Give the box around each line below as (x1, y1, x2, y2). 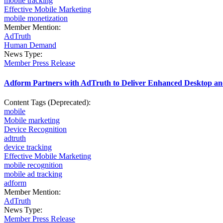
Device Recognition (4, 124, 67, 133)
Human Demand (4, 41, 56, 50)
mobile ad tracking (4, 169, 62, 178)
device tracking (4, 142, 52, 151)
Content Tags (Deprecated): (4, 98, 93, 107)
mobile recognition (4, 160, 63, 169)
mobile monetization (4, 14, 68, 23)
